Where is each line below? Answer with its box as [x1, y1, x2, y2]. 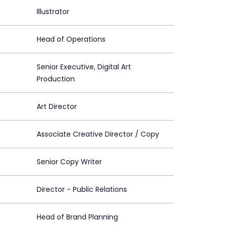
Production [37, 73, 75, 84]
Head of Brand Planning [37, 211, 118, 222]
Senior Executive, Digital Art [37, 61, 131, 72]
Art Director [37, 101, 77, 111]
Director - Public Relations [37, 184, 127, 194]
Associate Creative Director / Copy [37, 129, 159, 139]
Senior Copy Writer [37, 156, 102, 167]
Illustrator [37, 6, 69, 17]
